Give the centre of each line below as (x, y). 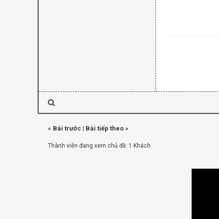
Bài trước (67, 128)
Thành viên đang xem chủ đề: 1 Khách (99, 146)
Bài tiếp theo (104, 128)
